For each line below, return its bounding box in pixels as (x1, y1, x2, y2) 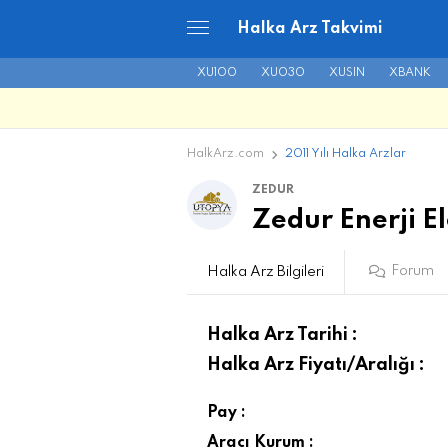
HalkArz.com (187, 148, 264, 160)
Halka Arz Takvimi (237, 21, 383, 37)
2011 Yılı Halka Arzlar (285, 148, 406, 160)
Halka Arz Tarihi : (207, 325, 358, 344)
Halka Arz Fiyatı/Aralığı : (207, 355, 425, 374)
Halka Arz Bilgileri (207, 264, 324, 279)
